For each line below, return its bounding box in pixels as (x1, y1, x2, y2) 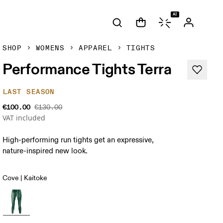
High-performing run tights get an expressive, (2, 135, 154, 145)
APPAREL (78, 44, 112, 52)
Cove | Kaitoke (2, 174, 48, 182)
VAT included (2, 113, 46, 122)
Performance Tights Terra (2, 59, 172, 78)
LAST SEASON (3, 88, 55, 96)
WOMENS (35, 44, 65, 52)
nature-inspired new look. (2, 146, 88, 156)
